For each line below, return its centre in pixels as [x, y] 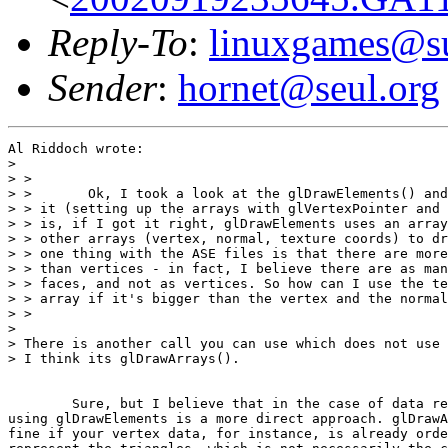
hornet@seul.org [309, 87]
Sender [102, 87]
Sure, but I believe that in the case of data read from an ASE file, [40, 403]
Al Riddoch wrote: [76, 148]
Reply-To [118, 42]
